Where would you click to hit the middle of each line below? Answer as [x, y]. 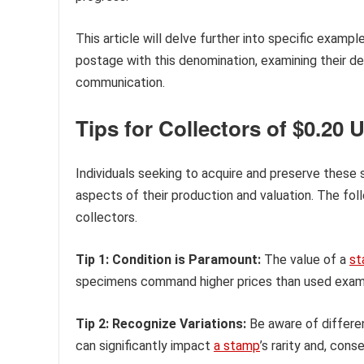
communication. [120, 82]
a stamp [237, 345]
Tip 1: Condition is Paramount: [168, 259]
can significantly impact [145, 345]
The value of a [305, 259]
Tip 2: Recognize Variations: [161, 323]
